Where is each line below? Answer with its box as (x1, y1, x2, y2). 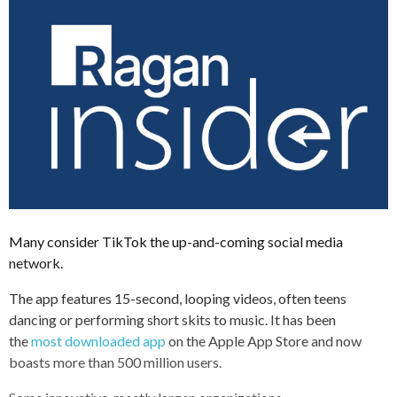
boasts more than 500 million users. (9, 353, 222, 370)
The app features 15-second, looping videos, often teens (9, 289, 346, 307)
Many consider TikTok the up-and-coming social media (9, 232, 343, 250)
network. (9, 253, 63, 271)
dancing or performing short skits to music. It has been (9, 310, 336, 328)
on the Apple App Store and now (166, 331, 362, 349)
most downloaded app (31, 331, 166, 349)
